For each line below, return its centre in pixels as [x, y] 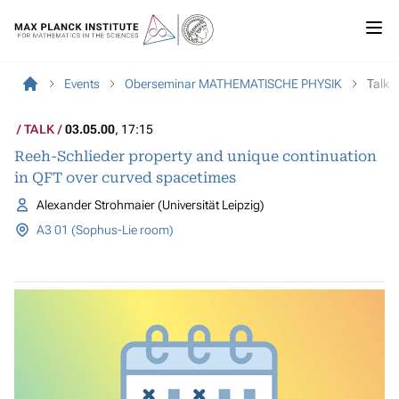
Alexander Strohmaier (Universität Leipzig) [150, 205]
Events [82, 84]
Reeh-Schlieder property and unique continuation [195, 156]
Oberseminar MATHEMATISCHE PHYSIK [233, 84]
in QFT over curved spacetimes [125, 178]
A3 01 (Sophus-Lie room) [105, 230]
